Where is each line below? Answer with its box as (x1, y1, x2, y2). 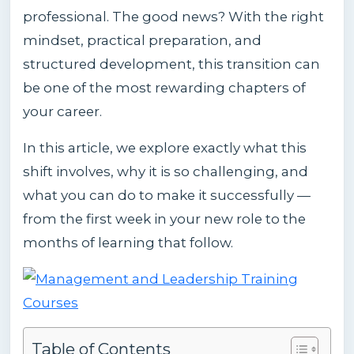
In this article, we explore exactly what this (23, 140, 307, 156)
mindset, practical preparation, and (23, 32, 262, 49)
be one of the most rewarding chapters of (23, 80, 306, 96)
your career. (23, 104, 102, 120)
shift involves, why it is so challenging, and (23, 164, 308, 180)
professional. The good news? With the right (23, 9, 324, 25)
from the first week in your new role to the (23, 211, 306, 228)
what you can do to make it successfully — (23, 187, 311, 204)
